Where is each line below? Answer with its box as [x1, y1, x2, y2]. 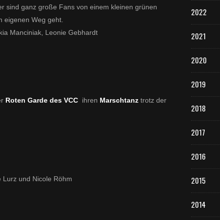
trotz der [140, 96, 166, 104]
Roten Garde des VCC [5, 96, 78, 104]
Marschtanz [100, 96, 140, 104]
